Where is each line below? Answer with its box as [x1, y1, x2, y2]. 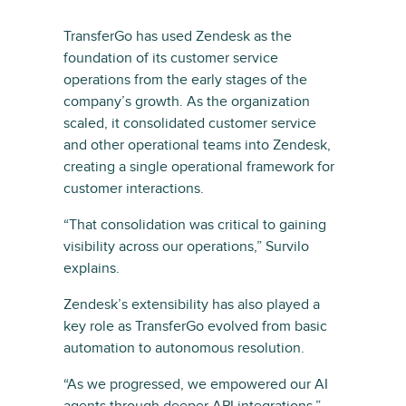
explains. [63, 259, 120, 278]
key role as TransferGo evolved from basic [63, 317, 327, 336]
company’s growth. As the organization [63, 92, 310, 111]
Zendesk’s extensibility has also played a [63, 295, 320, 314]
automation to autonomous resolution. [63, 339, 304, 358]
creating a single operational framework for [63, 158, 334, 177]
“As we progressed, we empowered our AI [63, 375, 328, 394]
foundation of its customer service [63, 49, 278, 68]
